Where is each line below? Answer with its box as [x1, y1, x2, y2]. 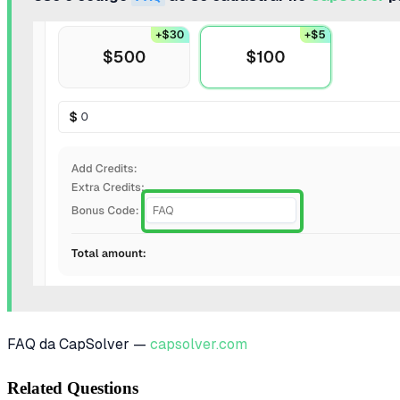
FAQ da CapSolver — [7, 335, 150, 353]
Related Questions [7, 379, 138, 398]
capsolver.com [150, 335, 247, 353]
